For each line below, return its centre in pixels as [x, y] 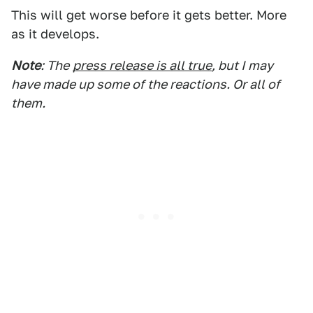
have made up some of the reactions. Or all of [146, 85]
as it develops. [55, 34]
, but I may [242, 66]
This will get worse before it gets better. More [149, 15]
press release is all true [142, 66]
